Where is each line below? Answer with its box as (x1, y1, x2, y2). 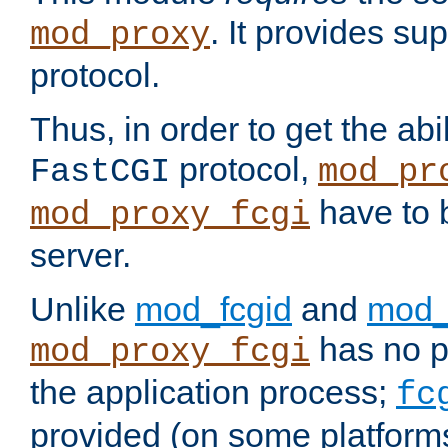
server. (30, 236, 131, 275)
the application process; (30, 373, 396, 412)
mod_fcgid (135, 290, 292, 329)
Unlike (30, 290, 135, 329)
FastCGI (30, 153, 170, 192)
